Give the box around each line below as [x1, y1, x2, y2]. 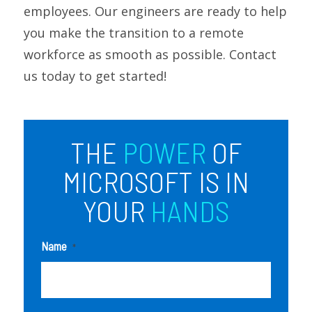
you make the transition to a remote [23, 24, 244, 41]
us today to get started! [23, 67, 166, 84]
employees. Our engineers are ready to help [23, 2, 287, 19]
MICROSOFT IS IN [62, 163, 249, 198]
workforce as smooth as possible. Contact [23, 45, 276, 63]
